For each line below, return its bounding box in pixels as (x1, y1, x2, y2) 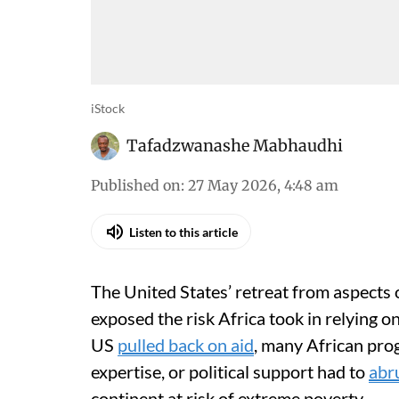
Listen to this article (129, 224, 238, 240)
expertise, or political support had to (91, 361, 369, 382)
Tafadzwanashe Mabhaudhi (126, 135, 343, 156)
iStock (91, 101, 125, 116)
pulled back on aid (118, 334, 254, 355)
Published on (91, 176, 181, 194)
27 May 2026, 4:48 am (188, 176, 338, 194)
